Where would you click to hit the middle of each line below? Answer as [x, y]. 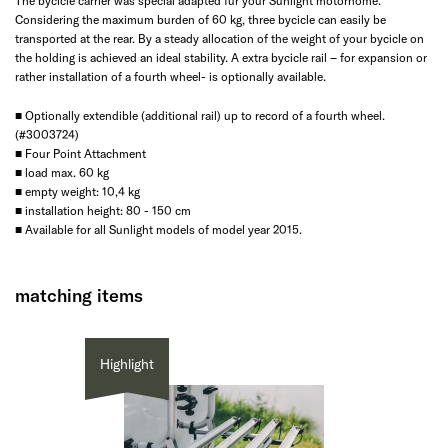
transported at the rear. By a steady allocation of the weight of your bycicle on [219, 38]
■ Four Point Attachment [80, 153]
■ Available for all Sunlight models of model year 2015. [158, 229]
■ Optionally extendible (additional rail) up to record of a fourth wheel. [200, 115]
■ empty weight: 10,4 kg [77, 191]
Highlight [127, 363]
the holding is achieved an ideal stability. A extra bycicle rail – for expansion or [221, 57]
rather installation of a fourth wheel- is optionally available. [170, 76]
